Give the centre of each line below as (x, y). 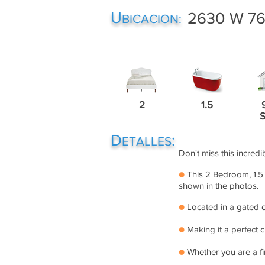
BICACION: (152, 19)
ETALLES (147, 141)
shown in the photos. (219, 185)
